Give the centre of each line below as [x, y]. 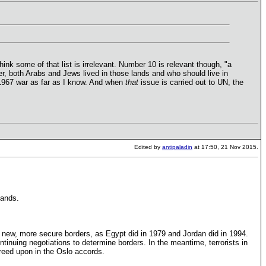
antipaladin [177, 147]
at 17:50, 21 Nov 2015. [225, 147]
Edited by [148, 147]
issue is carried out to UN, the [191, 82]
